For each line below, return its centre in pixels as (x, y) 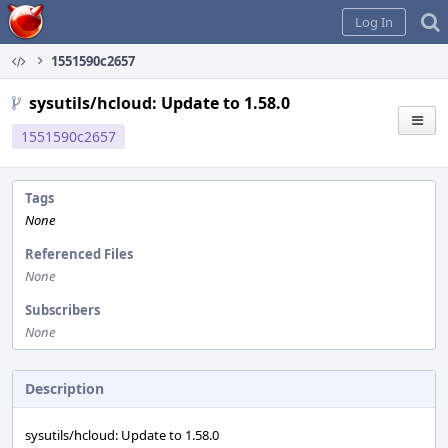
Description (64, 388)
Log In (374, 22)
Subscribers (62, 310)
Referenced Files (79, 254)
